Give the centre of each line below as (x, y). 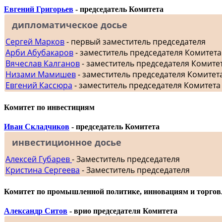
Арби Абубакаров (39, 53)
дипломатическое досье (70, 25)
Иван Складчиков (37, 126)
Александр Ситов (36, 211)
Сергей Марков (35, 42)
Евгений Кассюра (39, 85)
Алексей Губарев (39, 159)
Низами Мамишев (41, 75)
